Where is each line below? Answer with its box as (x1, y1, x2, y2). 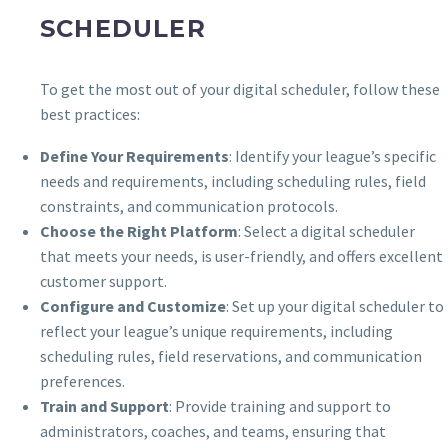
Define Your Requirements (40, 146, 229, 167)
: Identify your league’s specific (229, 146, 436, 167)
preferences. (40, 371, 125, 392)
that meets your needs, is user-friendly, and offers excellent (40, 246, 443, 267)
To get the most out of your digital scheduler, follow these (40, 78, 440, 99)
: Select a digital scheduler (238, 221, 415, 242)
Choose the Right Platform (40, 221, 238, 242)
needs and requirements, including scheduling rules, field (40, 171, 426, 192)
